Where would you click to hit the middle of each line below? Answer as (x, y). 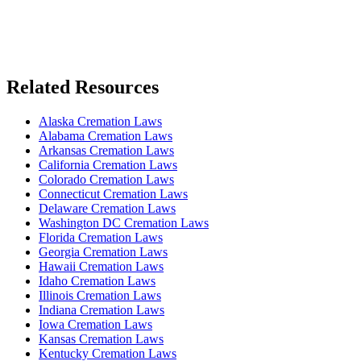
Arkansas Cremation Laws (106, 150)
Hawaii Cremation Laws (101, 266)
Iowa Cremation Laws (95, 324)
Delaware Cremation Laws (107, 208)
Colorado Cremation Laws (106, 179)
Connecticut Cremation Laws (113, 193)
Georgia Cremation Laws (103, 251)
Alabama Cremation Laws (106, 135)
